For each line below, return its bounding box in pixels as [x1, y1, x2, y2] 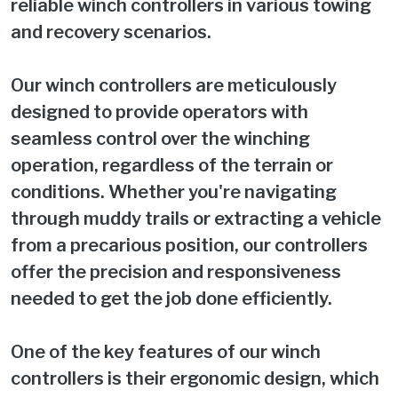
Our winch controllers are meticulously [11, 74, 337, 96]
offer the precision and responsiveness [11, 260, 341, 283]
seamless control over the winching [11, 127, 310, 149]
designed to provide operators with [11, 100, 308, 123]
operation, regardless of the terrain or [11, 154, 333, 176]
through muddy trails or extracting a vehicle [11, 207, 381, 229]
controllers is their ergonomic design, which [11, 367, 379, 389]
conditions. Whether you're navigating [11, 180, 337, 203]
